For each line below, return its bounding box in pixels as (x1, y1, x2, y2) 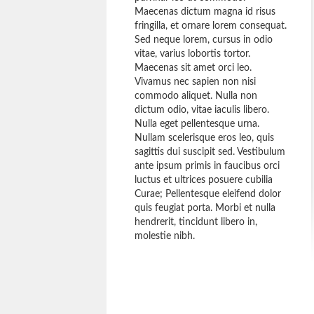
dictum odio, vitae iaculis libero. (135, 105, 269, 115)
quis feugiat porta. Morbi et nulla (135, 203, 275, 213)
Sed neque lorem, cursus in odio (135, 35, 273, 45)
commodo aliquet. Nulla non (135, 91, 257, 101)
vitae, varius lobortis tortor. (135, 49, 250, 59)
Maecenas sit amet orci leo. (135, 63, 252, 73)
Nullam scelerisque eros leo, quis (135, 133, 274, 143)
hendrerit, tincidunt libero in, (135, 217, 257, 227)
